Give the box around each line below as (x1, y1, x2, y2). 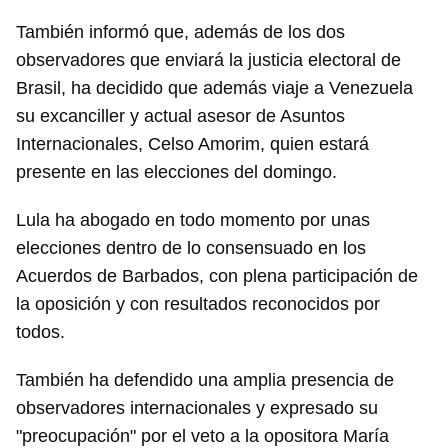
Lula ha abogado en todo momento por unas (16, 210, 370, 231)
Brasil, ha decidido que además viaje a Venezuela (16, 78, 413, 99)
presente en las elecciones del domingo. (16, 162, 337, 183)
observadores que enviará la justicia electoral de (16, 50, 401, 71)
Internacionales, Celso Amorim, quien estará (16, 134, 369, 155)
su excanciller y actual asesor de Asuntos (16, 106, 345, 127)
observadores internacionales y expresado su (16, 398, 378, 419)
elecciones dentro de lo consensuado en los (16, 238, 366, 259)
